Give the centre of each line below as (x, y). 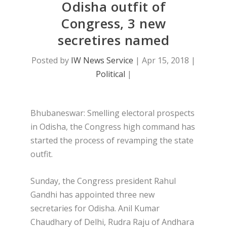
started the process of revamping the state (112, 141)
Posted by (51, 61)
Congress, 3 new (113, 24)
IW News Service (102, 61)
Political (110, 74)
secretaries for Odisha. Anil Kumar (95, 208)
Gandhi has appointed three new (92, 194)
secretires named (113, 40)
